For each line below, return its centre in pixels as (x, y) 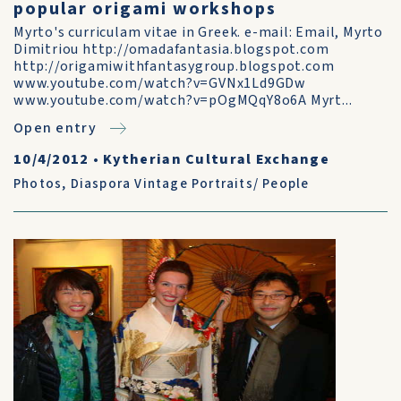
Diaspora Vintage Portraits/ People (190, 184)
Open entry (55, 128)
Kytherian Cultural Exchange (216, 159)
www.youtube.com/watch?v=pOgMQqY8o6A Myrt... (183, 100)
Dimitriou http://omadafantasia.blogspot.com (171, 49)
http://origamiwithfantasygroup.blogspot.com (174, 66)
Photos (38, 184)
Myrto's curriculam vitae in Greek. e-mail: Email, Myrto (198, 32)
